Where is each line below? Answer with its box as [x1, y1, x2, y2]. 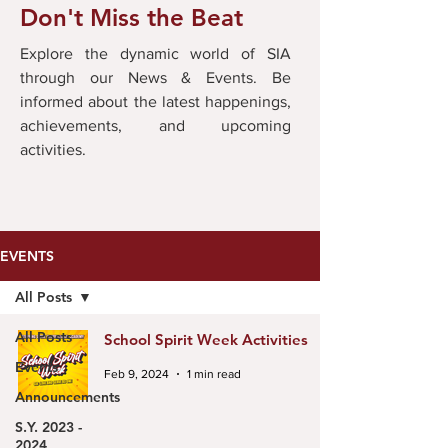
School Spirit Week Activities [104, 330, 308, 349]
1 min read [187, 367, 241, 381]
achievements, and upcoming [20, 117, 291, 134]
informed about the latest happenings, [20, 93, 291, 110]
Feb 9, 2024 [104, 367, 169, 381]
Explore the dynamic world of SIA [20, 45, 291, 62]
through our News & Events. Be [20, 69, 291, 86]
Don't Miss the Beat [20, 3, 243, 32]
